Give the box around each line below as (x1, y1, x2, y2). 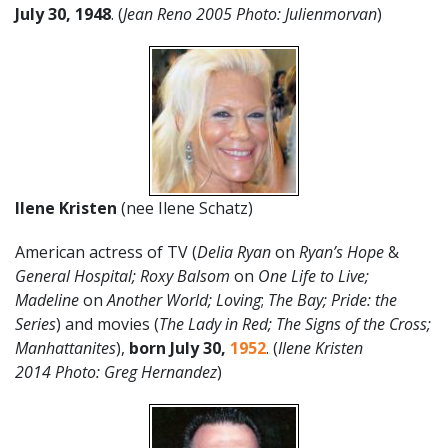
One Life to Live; (254, 265, 369, 287)
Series (15, 313, 56, 335)
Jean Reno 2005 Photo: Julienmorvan (123, 3, 377, 25)
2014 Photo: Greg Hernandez (15, 361, 217, 383)
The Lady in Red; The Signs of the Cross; (159, 313, 431, 335)
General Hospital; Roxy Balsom (15, 265, 234, 287)
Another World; (103, 289, 212, 311)
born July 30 (129, 337, 221, 359)
